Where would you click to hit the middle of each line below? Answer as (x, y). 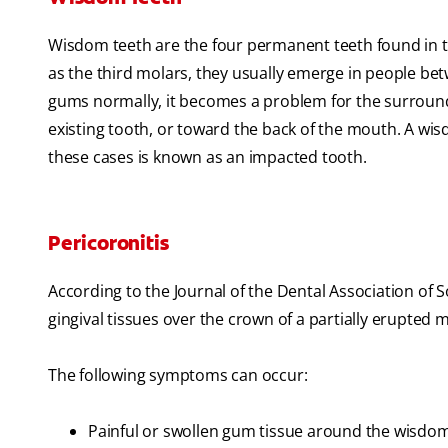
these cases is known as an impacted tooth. (207, 157)
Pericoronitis (108, 243)
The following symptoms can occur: (178, 375)
